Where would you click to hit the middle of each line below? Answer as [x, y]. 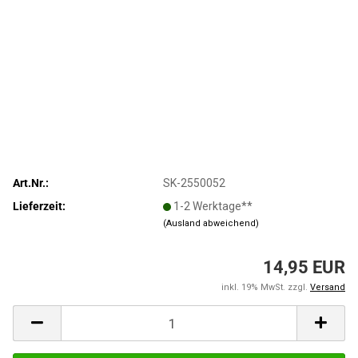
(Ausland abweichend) [211, 223]
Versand [328, 287]
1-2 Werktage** [213, 206]
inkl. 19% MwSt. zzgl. [266, 287]
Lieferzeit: [39, 206]
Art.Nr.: [31, 183]
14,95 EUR [304, 267]
